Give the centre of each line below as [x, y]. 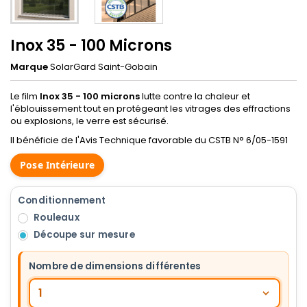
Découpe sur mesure [84, 235]
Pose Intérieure [57, 165]
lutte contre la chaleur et [195, 96]
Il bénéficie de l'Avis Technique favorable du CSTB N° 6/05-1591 [149, 140]
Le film [24, 96]
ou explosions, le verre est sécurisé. [89, 121]
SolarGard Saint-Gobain [104, 66]
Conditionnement [62, 201]
